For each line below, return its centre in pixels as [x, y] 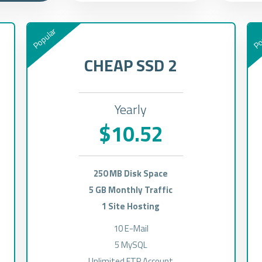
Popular [44, 38]
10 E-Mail [131, 228]
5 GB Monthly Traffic [131, 190]
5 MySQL [131, 245]
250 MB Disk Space [131, 173]
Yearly [131, 109]
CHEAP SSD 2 [131, 65]
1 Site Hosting [131, 206]
